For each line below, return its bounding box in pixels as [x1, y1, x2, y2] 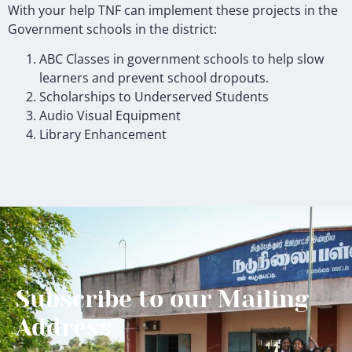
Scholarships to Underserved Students [39, 88, 269, 106]
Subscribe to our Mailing [16, 286, 309, 313]
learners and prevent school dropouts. [39, 69, 269, 87]
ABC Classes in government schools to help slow [39, 50, 324, 68]
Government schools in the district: [8, 20, 217, 38]
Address [16, 314, 112, 342]
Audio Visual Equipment [39, 107, 181, 125]
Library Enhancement [39, 126, 167, 144]
